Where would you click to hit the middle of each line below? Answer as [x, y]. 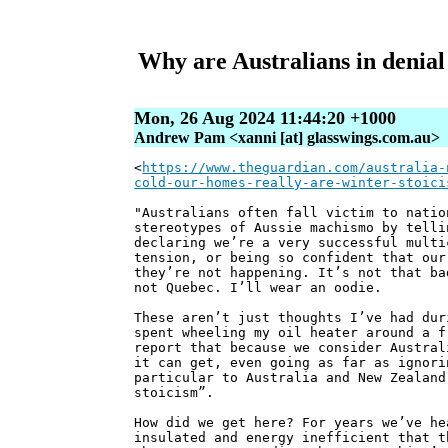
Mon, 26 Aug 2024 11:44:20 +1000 [265, 118]
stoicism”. [174, 393]
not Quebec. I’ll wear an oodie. [258, 288]
